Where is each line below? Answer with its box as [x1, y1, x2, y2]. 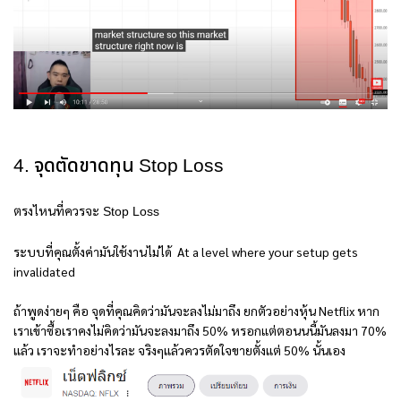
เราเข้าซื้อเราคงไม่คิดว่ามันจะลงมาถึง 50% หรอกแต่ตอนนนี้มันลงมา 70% [13, 322, 387, 339]
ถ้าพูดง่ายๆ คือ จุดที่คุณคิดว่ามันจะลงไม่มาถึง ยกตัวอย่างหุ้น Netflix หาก [13, 303, 380, 320]
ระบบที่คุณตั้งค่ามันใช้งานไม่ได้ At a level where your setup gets [13, 243, 358, 260]
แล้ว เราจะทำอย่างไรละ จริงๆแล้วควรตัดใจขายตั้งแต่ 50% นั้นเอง [13, 342, 346, 359]
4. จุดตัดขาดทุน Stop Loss [13, 153, 224, 181]
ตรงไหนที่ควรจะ [13, 202, 99, 219]
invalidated [13, 263, 75, 280]
